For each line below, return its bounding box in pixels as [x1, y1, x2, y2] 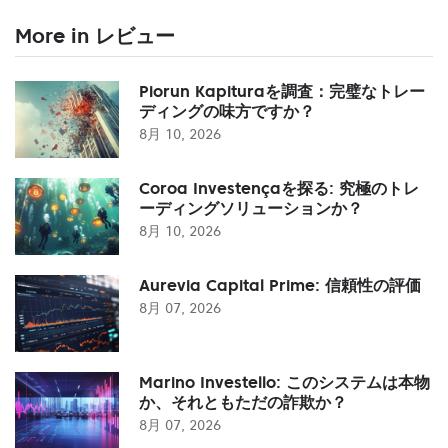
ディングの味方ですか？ [139, 100, 315, 121]
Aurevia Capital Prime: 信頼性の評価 [139, 274, 421, 295]
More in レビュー [15, 22, 175, 49]
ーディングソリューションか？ [139, 197, 363, 218]
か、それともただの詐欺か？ [139, 391, 347, 412]
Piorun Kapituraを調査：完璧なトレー [139, 80, 425, 101]
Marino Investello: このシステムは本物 [139, 371, 430, 392]
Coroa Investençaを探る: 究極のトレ [139, 177, 419, 198]
